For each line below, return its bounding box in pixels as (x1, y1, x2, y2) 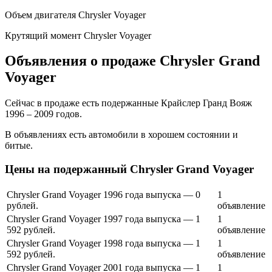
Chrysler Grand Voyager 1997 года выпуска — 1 (7, 213, 200, 224)
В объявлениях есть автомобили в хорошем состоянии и (5, 129, 238, 140)
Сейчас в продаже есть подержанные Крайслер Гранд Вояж (5, 98, 252, 109)
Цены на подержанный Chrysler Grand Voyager (5, 163, 254, 176)
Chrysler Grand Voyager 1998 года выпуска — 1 (7, 237, 200, 248)
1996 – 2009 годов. (5, 109, 82, 120)
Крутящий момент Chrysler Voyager (5, 30, 151, 41)
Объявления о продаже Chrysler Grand (5, 53, 260, 69)
